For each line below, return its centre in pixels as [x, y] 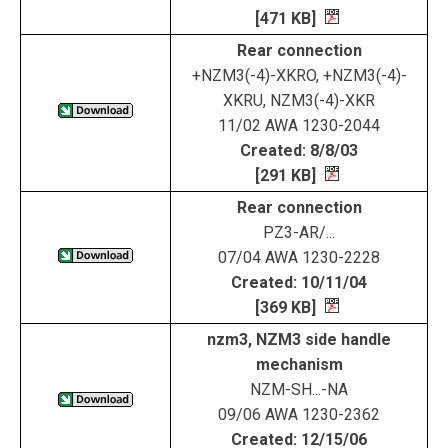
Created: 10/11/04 [299, 282]
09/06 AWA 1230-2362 [299, 414]
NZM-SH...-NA [299, 389]
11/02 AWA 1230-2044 [299, 125]
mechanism [299, 364]
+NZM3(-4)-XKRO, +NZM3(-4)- [299, 75]
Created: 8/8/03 [299, 150]
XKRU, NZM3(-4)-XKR [299, 100]
